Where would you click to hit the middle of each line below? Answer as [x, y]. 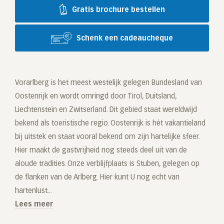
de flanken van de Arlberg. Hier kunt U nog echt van [97, 177]
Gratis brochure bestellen [118, 10]
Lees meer [34, 204]
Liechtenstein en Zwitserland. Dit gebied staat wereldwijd [106, 110]
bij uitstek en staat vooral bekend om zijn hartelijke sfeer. [107, 137]
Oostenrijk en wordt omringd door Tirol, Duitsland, [96, 96]
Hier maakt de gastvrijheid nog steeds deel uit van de [101, 150]
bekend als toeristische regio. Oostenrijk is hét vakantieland [110, 123]
